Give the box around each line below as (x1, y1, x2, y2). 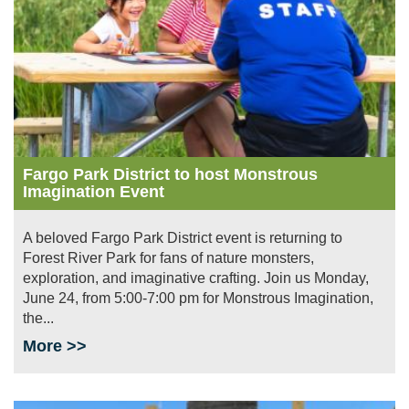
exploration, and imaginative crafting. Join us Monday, (23, 270, 369, 287)
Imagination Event (23, 183, 164, 202)
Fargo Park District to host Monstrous (23, 165, 318, 184)
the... (23, 310, 54, 327)
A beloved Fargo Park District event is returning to (23, 230, 342, 246)
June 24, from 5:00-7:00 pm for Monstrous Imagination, (23, 290, 373, 307)
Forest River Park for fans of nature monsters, (23, 250, 314, 267)
